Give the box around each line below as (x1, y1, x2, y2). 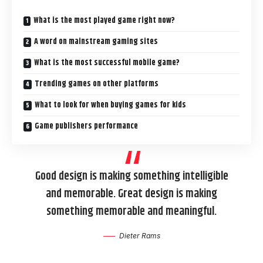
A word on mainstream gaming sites (34, 35, 158, 48)
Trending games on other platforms (35, 77, 159, 90)
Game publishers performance (35, 119, 138, 133)
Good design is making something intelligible (35, 167, 228, 186)
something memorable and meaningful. (46, 202, 217, 221)
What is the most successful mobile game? (34, 56, 180, 69)
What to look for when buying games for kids (35, 98, 186, 112)
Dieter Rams (119, 231, 160, 240)
